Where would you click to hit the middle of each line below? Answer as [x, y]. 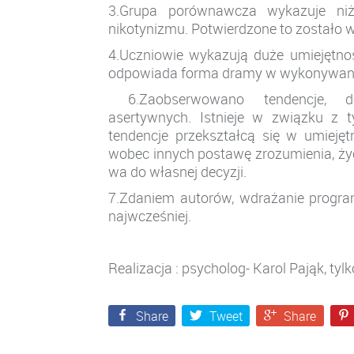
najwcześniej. [150, 216]
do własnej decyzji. [187, 172]
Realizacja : [145, 268]
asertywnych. [150, 117]
